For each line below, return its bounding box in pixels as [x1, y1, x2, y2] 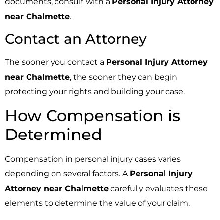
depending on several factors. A [5, 168, 130, 178]
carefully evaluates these [109, 183, 208, 193]
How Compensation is [5, 106, 180, 125]
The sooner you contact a [5, 57, 106, 67]
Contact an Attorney [5, 30, 147, 48]
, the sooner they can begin [70, 72, 177, 82]
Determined [5, 124, 102, 144]
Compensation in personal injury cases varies [5, 154, 181, 164]
